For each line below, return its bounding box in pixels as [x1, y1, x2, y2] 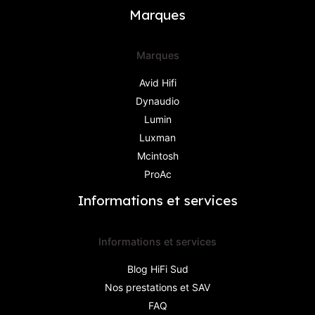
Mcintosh [136, 150, 179, 162]
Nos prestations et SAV [105, 281, 210, 293]
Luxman [139, 131, 176, 144]
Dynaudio [136, 95, 179, 108]
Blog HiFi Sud [127, 262, 188, 275]
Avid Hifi [139, 77, 176, 89]
